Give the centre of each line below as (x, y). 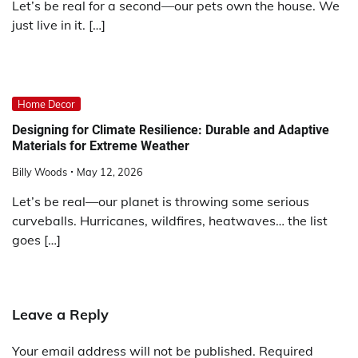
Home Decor (46, 104)
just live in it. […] (59, 25)
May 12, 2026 (110, 171)
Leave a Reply (60, 314)
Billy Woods (40, 171)
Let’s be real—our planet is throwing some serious (161, 201)
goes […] (36, 239)
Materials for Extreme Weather (101, 145)
